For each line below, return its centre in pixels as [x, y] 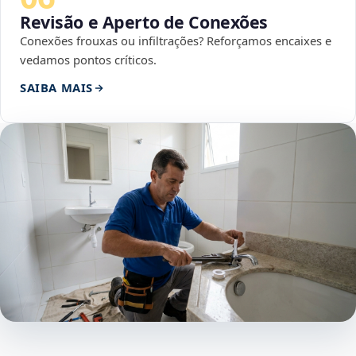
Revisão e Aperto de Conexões [144, 22]
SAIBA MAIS [56, 88]
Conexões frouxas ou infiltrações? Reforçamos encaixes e [176, 41]
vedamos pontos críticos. [88, 60]
